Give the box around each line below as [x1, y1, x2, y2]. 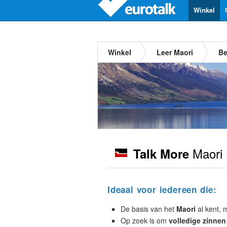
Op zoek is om [121, 215, 169, 225]
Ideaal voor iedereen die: [107, 183, 217, 196]
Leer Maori [157, 47, 193, 57]
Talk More [133, 145, 189, 162]
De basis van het [121, 204, 176, 214]
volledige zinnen [169, 215, 226, 225]
